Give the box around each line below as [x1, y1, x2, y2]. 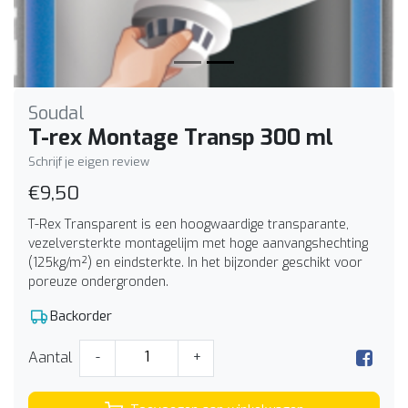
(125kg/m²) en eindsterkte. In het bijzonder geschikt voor [28, 253, 362, 271]
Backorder [50, 306, 112, 325]
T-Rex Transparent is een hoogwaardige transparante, [28, 215, 349, 233]
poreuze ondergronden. [28, 272, 168, 291]
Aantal [28, 348, 72, 368]
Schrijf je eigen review [28, 153, 149, 169]
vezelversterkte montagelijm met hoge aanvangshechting [28, 234, 368, 252]
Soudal [28, 100, 85, 126]
